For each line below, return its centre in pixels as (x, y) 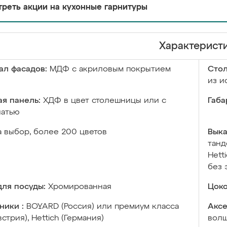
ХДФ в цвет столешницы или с (105, 101)
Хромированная (80, 187)
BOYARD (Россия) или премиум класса (103, 207)
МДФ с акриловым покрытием (110, 69)
